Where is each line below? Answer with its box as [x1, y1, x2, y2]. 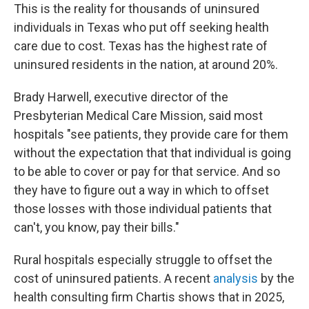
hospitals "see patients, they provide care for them [14, 127, 288, 141]
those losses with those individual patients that [14, 201, 272, 216]
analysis [213, 271, 258, 286]
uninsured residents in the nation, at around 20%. [14, 57, 278, 72]
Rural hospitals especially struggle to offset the [14, 252, 272, 267]
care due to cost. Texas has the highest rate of [14, 39, 268, 53]
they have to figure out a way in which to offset [14, 183, 269, 197]
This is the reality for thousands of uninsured [14, 1, 259, 16]
